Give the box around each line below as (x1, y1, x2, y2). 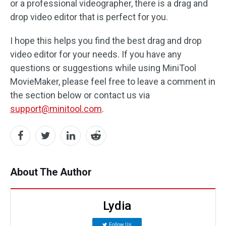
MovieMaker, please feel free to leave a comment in (10, 76, 215, 87)
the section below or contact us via (10, 90, 150, 101)
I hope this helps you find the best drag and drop (10, 35, 202, 46)
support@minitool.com (10, 103, 102, 115)
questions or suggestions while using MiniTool (10, 63, 196, 74)
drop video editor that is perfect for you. (10, 12, 168, 23)
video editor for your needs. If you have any (10, 49, 182, 60)
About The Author (10, 166, 92, 179)
